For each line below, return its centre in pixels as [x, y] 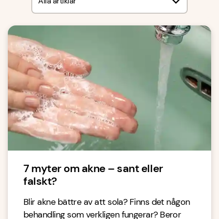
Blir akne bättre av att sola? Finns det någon [107, 202]
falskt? [40, 181]
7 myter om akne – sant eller [93, 168]
